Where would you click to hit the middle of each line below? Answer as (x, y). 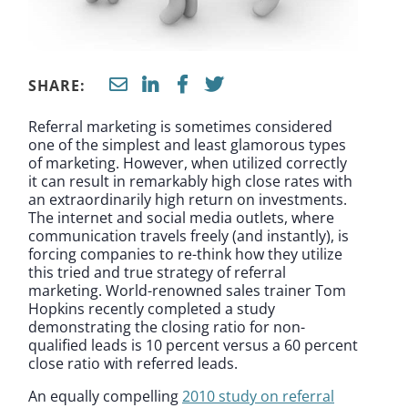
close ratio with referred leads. (133, 363)
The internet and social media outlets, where (181, 217)
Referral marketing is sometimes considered (180, 126)
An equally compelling (105, 396)
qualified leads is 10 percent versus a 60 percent (193, 345)
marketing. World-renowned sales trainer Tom (187, 290)
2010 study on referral (258, 396)
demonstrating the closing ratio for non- (167, 326)
